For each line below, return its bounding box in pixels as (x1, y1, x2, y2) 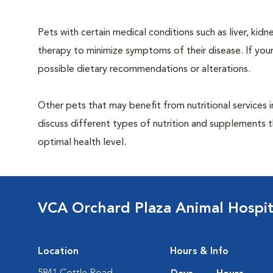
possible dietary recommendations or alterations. (38, 65, 250, 74)
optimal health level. (38, 138, 126, 147)
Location (38, 247, 79, 257)
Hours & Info (170, 247, 229, 257)
